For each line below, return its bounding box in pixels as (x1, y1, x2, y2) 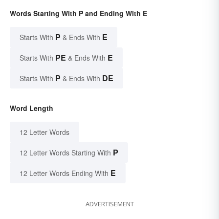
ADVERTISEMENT (85, 199, 134, 209)
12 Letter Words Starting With (20, 148, 111, 158)
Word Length (10, 103, 53, 113)
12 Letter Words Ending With (20, 168, 109, 178)
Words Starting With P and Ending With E (10, 8, 147, 19)
